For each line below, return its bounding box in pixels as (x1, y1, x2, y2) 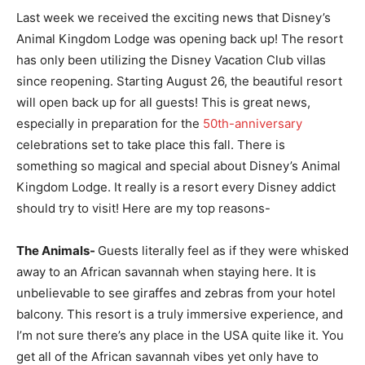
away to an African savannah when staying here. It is (16, 264, 316, 279)
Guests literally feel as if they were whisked (98, 243, 349, 258)
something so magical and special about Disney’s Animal (16, 158, 341, 174)
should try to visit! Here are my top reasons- (16, 200, 270, 216)
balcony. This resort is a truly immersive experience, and (16, 306, 343, 322)
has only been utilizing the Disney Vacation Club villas (16, 52, 326, 68)
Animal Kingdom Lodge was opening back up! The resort (16, 31, 343, 46)
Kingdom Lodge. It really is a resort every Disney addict (16, 179, 336, 195)
